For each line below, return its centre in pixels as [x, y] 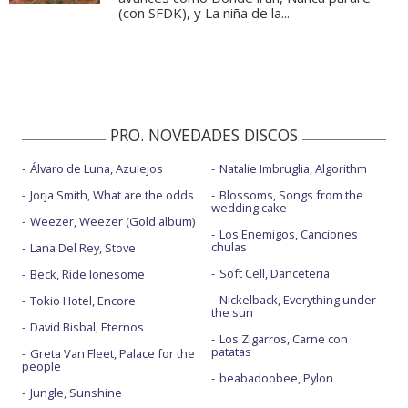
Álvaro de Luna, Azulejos [97, 169]
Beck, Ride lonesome [87, 275]
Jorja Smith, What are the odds [112, 195]
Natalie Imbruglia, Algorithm [293, 169]
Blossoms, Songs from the [291, 195]
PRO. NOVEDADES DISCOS [204, 135]
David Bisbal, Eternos [87, 327]
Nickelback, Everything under [297, 300]
